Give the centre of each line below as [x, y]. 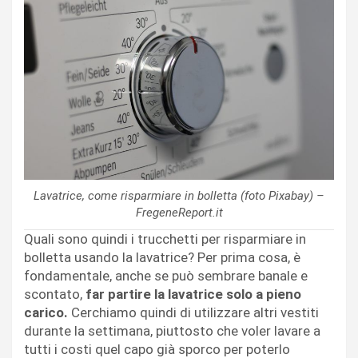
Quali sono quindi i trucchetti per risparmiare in [165, 239]
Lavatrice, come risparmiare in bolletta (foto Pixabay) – [179, 195]
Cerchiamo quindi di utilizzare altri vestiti [193, 312]
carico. [46, 312]
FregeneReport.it [179, 212]
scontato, [53, 294]
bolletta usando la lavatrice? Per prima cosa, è [162, 257]
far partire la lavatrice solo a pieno [192, 294]
